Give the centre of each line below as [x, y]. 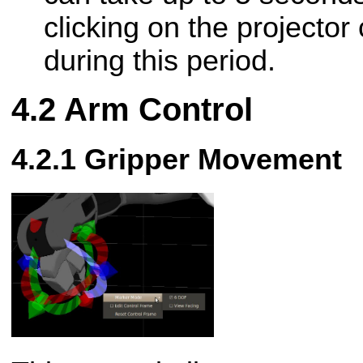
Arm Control [158, 109]
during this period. [160, 60]
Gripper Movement [213, 160]
